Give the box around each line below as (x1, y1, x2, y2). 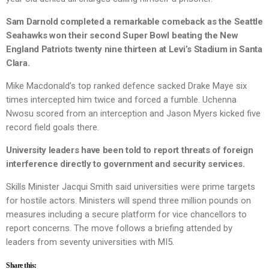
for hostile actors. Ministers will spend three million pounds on (6, 195, 251, 207)
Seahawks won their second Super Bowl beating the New (6, 30, 238, 41)
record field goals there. (6, 122, 99, 133)
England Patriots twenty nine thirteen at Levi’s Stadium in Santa (6, 44, 262, 55)
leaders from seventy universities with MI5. (6, 237, 174, 248)
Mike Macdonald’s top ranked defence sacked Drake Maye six (6, 80, 247, 92)
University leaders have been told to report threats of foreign (6, 145, 253, 156)
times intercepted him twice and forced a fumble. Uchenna (6, 94, 237, 106)
